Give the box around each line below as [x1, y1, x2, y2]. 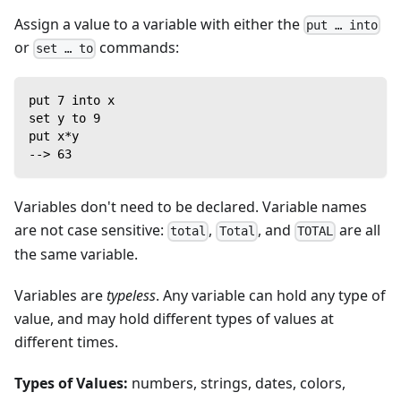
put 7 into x [29, 93, 115, 108]
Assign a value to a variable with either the [14, 13, 303, 34]
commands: [96, 38, 180, 58]
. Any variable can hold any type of [156, 285, 386, 305]
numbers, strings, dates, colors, [128, 372, 346, 393]
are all [336, 220, 381, 241]
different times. [14, 331, 118, 352]
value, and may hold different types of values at [14, 308, 334, 328]
